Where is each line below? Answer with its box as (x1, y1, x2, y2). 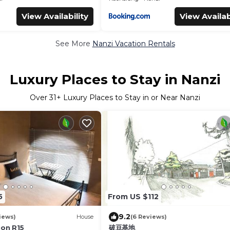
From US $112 (108, 192, 159, 201)
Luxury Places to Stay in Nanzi (10, 71, 220, 88)
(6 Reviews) (130, 213, 167, 220)
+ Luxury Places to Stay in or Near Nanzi (56, 93, 200, 102)
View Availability (22, 11, 88, 21)
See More (55, 39, 92, 48)
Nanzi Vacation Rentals (92, 39, 175, 48)
